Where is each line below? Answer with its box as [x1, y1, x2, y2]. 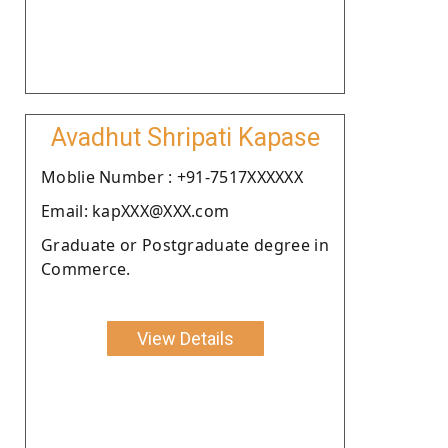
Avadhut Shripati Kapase [50, 122, 320, 152]
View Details [136, 327, 234, 349]
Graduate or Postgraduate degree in [41, 233, 329, 256]
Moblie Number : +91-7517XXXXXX [41, 165, 303, 188]
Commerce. [41, 257, 131, 280]
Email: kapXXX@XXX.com [41, 199, 230, 222]
